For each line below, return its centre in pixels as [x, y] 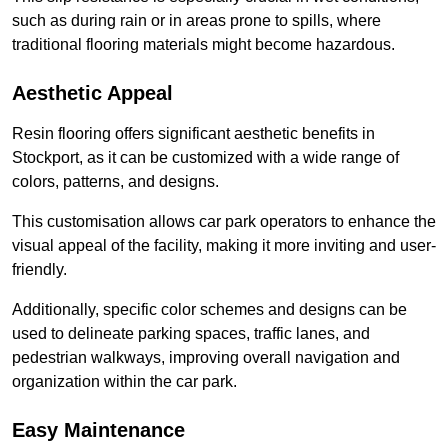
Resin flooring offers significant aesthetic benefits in [193, 134]
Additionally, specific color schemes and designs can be [209, 310]
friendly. [39, 270]
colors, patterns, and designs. [115, 182]
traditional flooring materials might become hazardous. [203, 45]
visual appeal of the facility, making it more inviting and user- [224, 246]
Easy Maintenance [98, 430]
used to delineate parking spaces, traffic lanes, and [191, 334]
